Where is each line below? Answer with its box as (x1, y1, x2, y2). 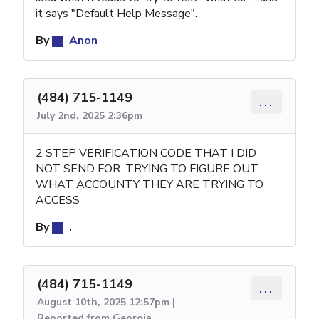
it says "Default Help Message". (36, 5, 197, 21)
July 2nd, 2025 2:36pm (37, 108, 142, 122)
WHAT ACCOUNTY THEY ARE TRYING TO (36, 176, 263, 192)
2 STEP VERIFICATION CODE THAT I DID (36, 145, 256, 161)
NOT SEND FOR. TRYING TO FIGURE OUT (36, 160, 258, 177)
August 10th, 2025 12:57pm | (37, 295, 175, 309)
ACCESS (36, 192, 80, 208)
